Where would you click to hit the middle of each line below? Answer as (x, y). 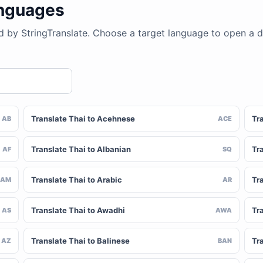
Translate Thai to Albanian (81, 149)
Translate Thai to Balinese (81, 241)
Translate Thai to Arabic (77, 180)
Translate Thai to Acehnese (83, 119)
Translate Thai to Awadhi (78, 210)
